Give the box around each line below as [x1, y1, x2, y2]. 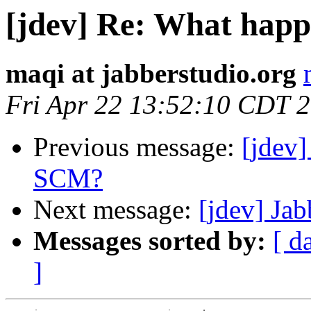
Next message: [33, 194, 199, 225]
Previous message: [33, 132, 242, 162]
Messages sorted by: [33, 226, 266, 256]
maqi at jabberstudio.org [6, 58, 296, 89]
